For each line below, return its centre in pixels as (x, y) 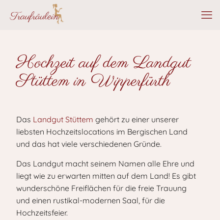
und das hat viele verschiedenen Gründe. (90, 144)
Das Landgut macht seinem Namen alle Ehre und (105, 164)
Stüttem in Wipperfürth (93, 82)
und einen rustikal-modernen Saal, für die (91, 200)
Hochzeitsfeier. (43, 213)
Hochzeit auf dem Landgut (103, 63)
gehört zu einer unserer (136, 119)
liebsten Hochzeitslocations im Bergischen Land (102, 132)
